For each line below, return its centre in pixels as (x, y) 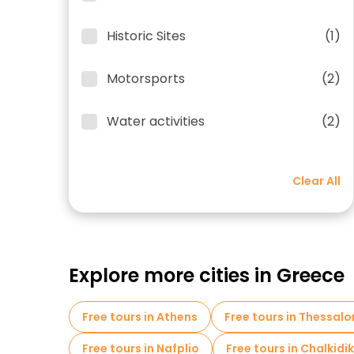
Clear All (316, 181)
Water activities (156, 121)
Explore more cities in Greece (207, 275)
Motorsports (146, 79)
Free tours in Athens (140, 317)
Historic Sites (146, 36)
